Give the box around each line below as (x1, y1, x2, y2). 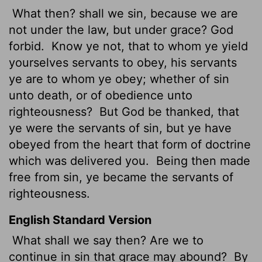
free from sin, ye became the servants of (9, 170, 233, 184)
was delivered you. (45, 153, 153, 168)
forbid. (9, 39, 48, 53)
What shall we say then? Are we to (9, 233, 204, 247)
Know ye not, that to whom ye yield (48, 39, 248, 53)
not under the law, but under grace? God (9, 22, 233, 37)
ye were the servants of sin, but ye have (9, 120, 232, 135)
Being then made (153, 153, 250, 168)
